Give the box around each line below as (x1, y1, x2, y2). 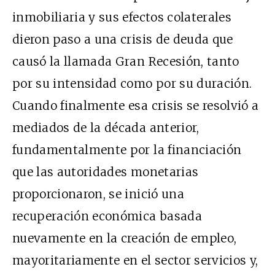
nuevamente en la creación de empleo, (12, 230, 237, 246)
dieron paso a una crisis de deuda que (12, 31, 233, 47)
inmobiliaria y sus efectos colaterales (12, 9, 231, 25)
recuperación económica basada (12, 208, 202, 223)
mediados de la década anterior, (12, 120, 199, 135)
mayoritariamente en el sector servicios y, (12, 252, 258, 268)
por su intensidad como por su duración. (12, 76, 252, 91)
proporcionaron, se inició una (12, 186, 184, 201)
